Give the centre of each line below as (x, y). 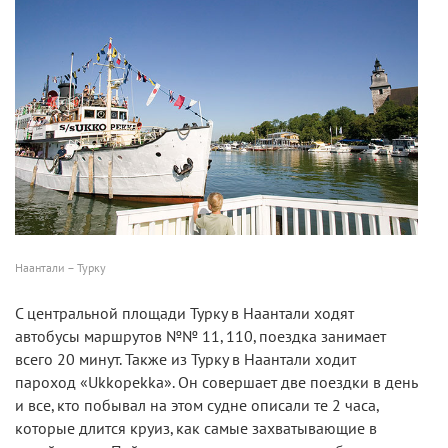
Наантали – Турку (60, 267)
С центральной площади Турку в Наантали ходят (184, 313)
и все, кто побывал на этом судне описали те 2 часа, (196, 405)
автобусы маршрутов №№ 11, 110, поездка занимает (200, 336)
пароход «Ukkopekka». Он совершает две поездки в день (216, 382)
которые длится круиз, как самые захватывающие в (196, 428)
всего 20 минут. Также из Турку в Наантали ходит (185, 359)
